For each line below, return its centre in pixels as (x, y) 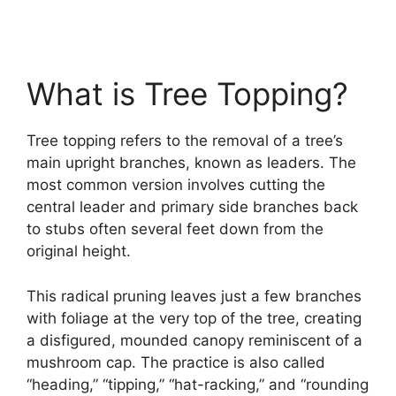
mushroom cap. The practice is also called (176, 362)
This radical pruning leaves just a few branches (194, 296)
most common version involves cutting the (176, 185)
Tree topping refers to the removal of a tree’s (185, 141)
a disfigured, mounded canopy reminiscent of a (194, 340)
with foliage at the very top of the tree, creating (194, 318)
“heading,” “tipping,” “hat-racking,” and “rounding (198, 384)
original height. (79, 251)
